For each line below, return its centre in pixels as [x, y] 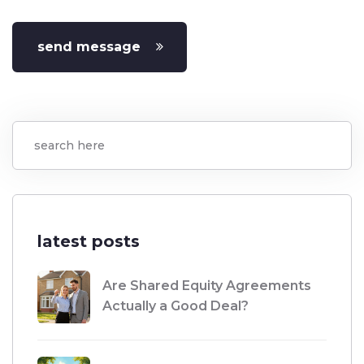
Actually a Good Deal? [175, 306]
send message [89, 47]
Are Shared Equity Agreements [207, 286]
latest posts [89, 242]
